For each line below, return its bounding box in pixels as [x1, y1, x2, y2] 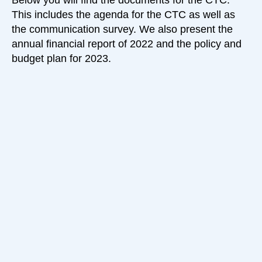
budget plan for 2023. [12, 53, 111, 65]
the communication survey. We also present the [12, 23, 233, 36]
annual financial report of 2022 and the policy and [12, 38, 242, 50]
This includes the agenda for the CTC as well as [12, 9, 235, 21]
